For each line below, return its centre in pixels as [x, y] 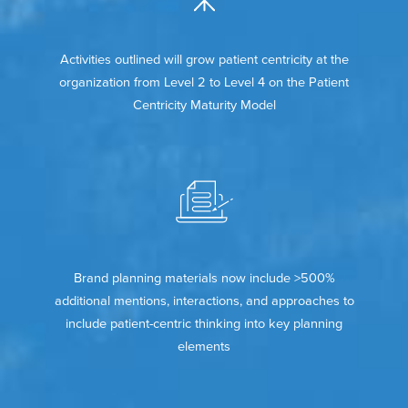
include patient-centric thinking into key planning [204, 324]
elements [204, 347]
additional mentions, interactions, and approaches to [204, 301]
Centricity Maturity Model [204, 106]
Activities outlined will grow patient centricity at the [204, 60]
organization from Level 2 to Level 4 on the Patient [204, 83]
